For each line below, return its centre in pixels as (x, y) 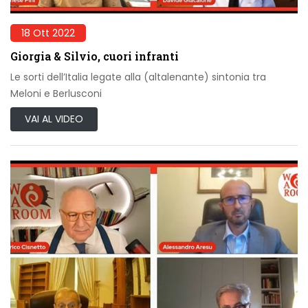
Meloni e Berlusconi (56, 93)
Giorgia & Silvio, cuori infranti (95, 56)
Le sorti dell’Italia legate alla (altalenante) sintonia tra (138, 77)
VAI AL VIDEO (54, 119)
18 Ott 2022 (48, 33)
